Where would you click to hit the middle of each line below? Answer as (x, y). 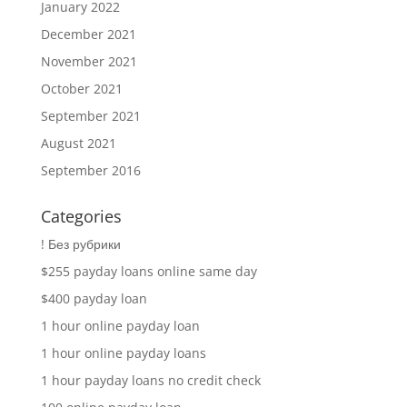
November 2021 (89, 61)
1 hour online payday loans (123, 352)
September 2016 (90, 170)
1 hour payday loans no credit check (150, 380)
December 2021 (88, 34)
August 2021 (78, 143)
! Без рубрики (80, 243)
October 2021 (81, 88)
